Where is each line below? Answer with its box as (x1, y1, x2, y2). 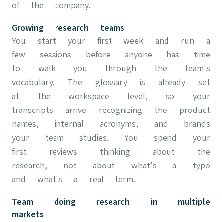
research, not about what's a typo (12, 160, 210, 171)
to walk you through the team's (12, 63, 210, 74)
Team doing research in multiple (12, 196, 210, 207)
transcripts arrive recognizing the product (12, 105, 210, 115)
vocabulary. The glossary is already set (12, 77, 210, 88)
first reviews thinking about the (12, 146, 210, 157)
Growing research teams (12, 22, 124, 33)
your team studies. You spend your (12, 132, 210, 143)
